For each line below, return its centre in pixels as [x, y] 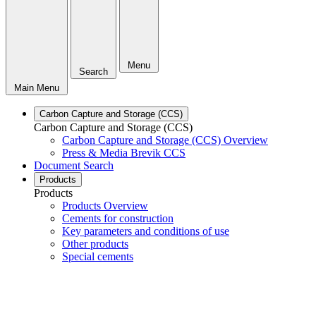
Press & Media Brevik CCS [124, 152]
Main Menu [37, 87]
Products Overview [105, 205]
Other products [95, 243]
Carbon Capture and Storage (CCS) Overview [165, 140]
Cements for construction [118, 218]
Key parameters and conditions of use [146, 231]
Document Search [74, 165]
